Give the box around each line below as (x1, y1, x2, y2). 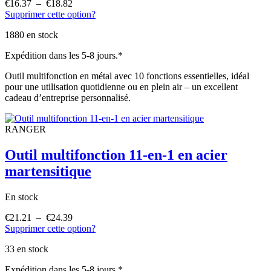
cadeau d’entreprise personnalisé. (5, 92, 131, 103)
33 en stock (5, 243, 48, 254)
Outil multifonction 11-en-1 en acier (5, 146, 227, 163)
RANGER (5, 123, 46, 134)
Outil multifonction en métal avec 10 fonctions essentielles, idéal (5, 70, 249, 81)
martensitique (5, 163, 91, 179)
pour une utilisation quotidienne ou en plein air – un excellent (5, 81, 238, 92)
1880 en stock (5, 29, 58, 40)
